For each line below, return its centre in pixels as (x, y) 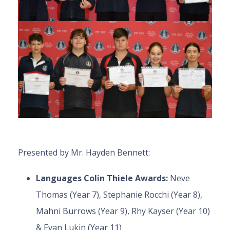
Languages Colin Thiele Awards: (103, 178)
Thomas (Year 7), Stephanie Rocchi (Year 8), (119, 195)
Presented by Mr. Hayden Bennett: (84, 153)
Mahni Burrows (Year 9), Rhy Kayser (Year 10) (123, 211)
